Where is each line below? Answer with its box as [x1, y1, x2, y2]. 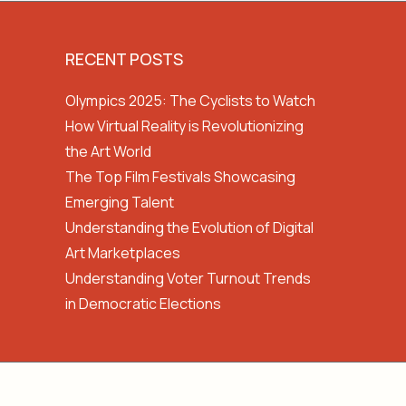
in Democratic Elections [65, 294, 221, 314]
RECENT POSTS [65, 48, 183, 70]
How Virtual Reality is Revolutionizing [65, 116, 304, 136]
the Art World [65, 141, 151, 161]
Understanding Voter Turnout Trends [65, 268, 311, 288]
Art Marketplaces [65, 243, 180, 263]
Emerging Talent [65, 192, 174, 212]
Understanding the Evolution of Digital [65, 217, 314, 237]
